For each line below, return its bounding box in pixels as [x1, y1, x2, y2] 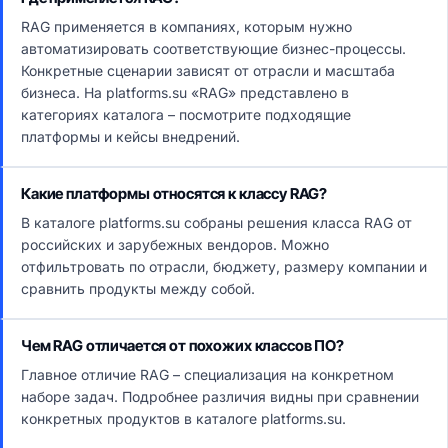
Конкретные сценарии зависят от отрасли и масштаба [21, 62, 395, 79]
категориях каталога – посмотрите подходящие [21, 106, 351, 123]
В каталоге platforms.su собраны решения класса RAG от [21, 214, 412, 231]
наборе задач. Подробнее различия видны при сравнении [21, 388, 419, 405]
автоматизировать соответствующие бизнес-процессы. [21, 40, 406, 57]
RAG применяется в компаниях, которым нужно [21, 18, 352, 35]
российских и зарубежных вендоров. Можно [21, 236, 329, 253]
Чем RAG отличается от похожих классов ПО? [21, 336, 344, 355]
